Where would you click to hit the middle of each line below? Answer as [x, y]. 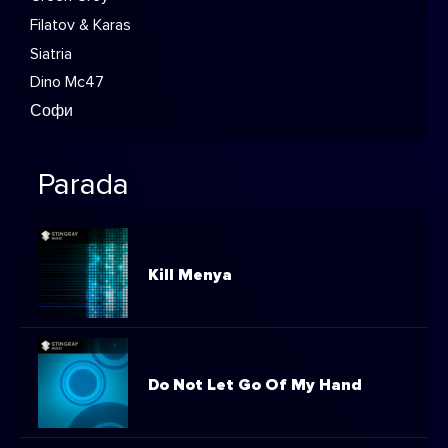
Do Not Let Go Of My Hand [255, 384]
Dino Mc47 [67, 82]
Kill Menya [190, 274]
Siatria [51, 53]
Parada [83, 185]
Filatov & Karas [80, 24]
